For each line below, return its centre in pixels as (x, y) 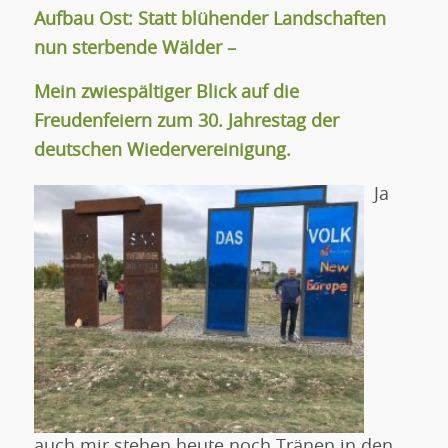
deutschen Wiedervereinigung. (162, 150)
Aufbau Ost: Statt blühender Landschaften (209, 19)
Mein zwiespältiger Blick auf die (166, 92)
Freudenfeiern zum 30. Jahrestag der (186, 121)
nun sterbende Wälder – (137, 48)
